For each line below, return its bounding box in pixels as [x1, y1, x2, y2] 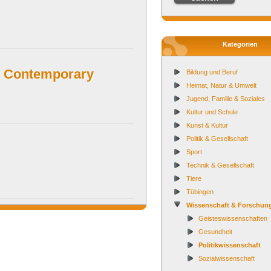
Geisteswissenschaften [198, 215, 267, 222]
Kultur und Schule [186, 108, 238, 116]
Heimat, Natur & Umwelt [186, 82, 256, 89]
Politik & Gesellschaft [186, 135, 248, 142]
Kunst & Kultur [186, 122, 228, 129]
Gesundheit [198, 228, 232, 235]
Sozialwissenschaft [198, 255, 255, 262]
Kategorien [223, 41, 258, 48]
